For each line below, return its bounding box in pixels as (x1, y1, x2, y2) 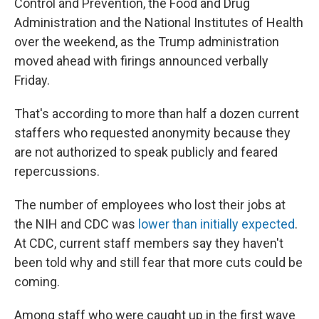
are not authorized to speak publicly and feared (14, 145, 278, 159)
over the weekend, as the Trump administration (14, 34, 279, 49)
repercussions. (14, 164, 100, 179)
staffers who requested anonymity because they (14, 125, 291, 140)
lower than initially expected (138, 216, 295, 231)
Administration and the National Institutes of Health (14, 15, 303, 30)
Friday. (14, 73, 50, 88)
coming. (14, 274, 60, 289)
